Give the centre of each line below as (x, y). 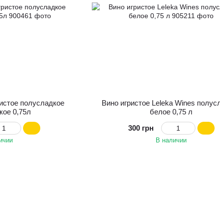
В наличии (171, 140)
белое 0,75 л (171, 111)
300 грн (141, 128)
